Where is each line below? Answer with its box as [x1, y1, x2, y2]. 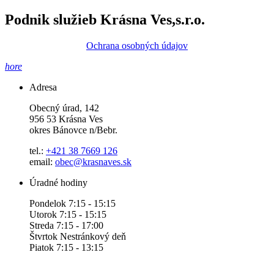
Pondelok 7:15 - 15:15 [29, 198, 116, 209]
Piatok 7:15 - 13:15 [29, 242, 103, 253]
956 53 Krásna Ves [29, 113, 103, 124]
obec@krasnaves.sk [55, 156, 131, 167]
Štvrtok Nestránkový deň [29, 231, 126, 242]
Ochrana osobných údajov [86, 40, 188, 51]
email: [29, 156, 55, 167]
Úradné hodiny [29, 177, 87, 188]
